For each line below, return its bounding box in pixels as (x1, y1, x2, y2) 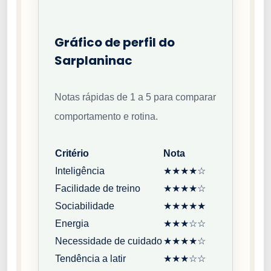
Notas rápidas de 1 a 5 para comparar (54, 91, 216, 102)
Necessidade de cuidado (55, 235, 162, 246)
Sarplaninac (54, 51, 132, 69)
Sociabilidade (55, 200, 114, 211)
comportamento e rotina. (54, 111, 158, 122)
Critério (55, 148, 89, 158)
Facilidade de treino (55, 183, 140, 194)
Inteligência (55, 165, 105, 176)
